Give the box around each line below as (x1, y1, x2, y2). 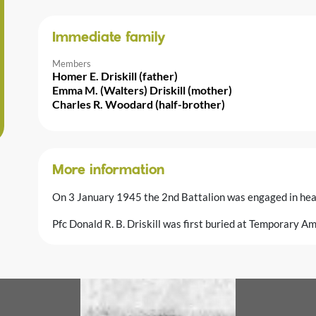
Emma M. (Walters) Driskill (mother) (52, 83, 232, 97)
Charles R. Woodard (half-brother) (52, 97, 225, 111)
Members (52, 57, 91, 69)
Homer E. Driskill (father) (52, 68, 178, 83)
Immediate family (52, 30, 166, 45)
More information (52, 163, 164, 178)
